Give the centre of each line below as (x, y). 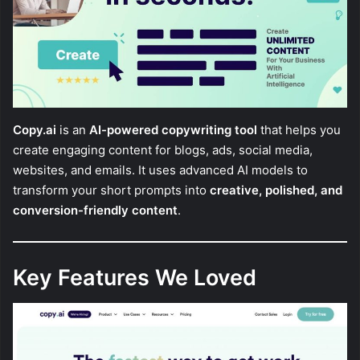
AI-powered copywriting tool (173, 130)
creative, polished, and (276, 190)
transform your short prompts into (111, 190)
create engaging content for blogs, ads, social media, (163, 150)
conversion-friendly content (95, 211)
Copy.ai (35, 130)
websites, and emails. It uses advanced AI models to (160, 170)
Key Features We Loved (135, 277)
